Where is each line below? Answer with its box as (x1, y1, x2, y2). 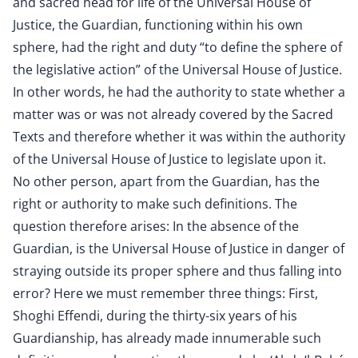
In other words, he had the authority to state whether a (13, 83, 345, 101)
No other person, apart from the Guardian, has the (13, 173, 320, 190)
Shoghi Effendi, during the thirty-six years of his (13, 307, 297, 324)
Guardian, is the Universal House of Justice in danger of (13, 240, 344, 257)
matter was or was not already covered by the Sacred (13, 105, 333, 123)
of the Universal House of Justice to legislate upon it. (13, 150, 326, 168)
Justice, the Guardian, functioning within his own (13, 16, 303, 34)
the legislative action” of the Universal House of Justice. (13, 61, 342, 78)
